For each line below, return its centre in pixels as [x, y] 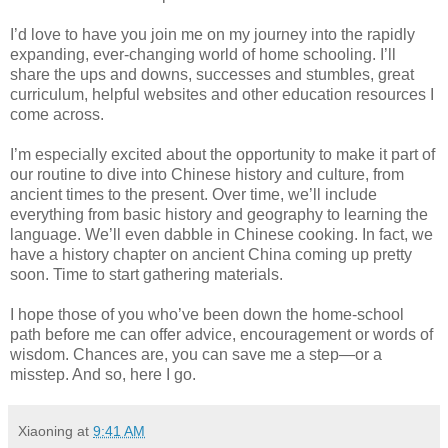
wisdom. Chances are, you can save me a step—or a [196, 354]
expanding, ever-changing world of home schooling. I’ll [203, 54]
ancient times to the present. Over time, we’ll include [193, 194]
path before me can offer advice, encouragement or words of [221, 334]
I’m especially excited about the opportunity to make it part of [222, 154]
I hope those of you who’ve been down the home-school [207, 314]
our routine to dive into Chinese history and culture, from [207, 174]
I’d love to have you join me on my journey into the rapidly [212, 34]
